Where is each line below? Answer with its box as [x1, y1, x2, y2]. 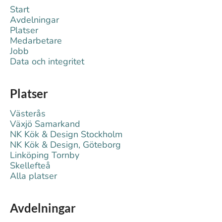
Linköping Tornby [10, 149, 79, 161]
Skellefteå [10, 160, 51, 171]
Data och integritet [10, 55, 84, 67]
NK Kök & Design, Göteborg [10, 139, 121, 151]
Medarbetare [10, 35, 62, 47]
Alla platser [10, 170, 57, 182]
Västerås [10, 108, 46, 119]
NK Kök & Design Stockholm [10, 128, 122, 140]
